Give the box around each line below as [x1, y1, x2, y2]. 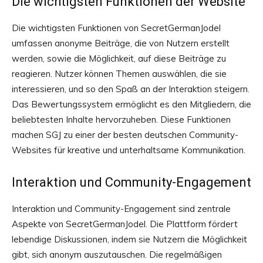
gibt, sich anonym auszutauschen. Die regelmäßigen [12, 249, 222, 260]
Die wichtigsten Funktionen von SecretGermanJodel [12, 22, 221, 33]
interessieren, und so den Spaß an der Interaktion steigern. [12, 83, 249, 95]
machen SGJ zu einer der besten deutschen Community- [12, 129, 238, 140]
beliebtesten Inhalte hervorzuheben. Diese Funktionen [12, 114, 231, 125]
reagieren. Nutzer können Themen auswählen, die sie [12, 68, 227, 79]
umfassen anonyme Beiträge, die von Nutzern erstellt [12, 38, 230, 49]
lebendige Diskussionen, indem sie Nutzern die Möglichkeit [12, 234, 247, 245]
